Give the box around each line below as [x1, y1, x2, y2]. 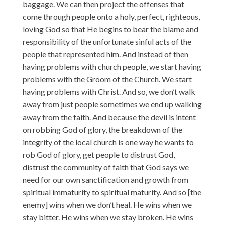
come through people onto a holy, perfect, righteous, [22, 11, 200, 21]
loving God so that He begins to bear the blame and [22, 24, 198, 34]
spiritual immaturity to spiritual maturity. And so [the [22, 187, 201, 197]
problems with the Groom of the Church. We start [22, 74, 192, 84]
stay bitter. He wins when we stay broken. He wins [22, 212, 193, 222]
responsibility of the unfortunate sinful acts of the [22, 36, 191, 46]
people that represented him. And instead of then [22, 49, 188, 59]
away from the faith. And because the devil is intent [22, 111, 196, 122]
